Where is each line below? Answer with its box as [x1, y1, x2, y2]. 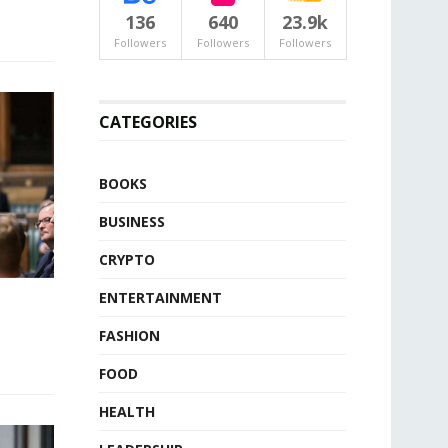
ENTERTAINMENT [98, 288, 222, 307]
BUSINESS [98, 212, 165, 231]
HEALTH [98, 402, 155, 421]
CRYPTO [98, 250, 155, 269]
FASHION [98, 326, 160, 345]
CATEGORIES [98, 111, 197, 133]
